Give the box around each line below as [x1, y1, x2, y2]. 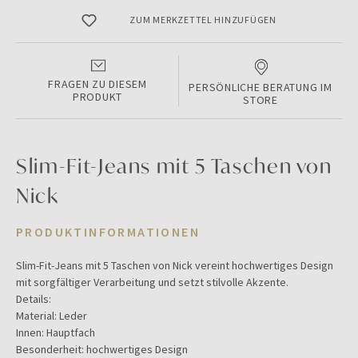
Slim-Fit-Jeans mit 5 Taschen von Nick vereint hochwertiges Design [16, 258, 333, 272]
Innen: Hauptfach [16, 325, 95, 340]
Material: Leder [16, 308, 87, 323]
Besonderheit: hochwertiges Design [16, 342, 188, 356]
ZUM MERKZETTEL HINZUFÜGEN [129, 14, 276, 26]
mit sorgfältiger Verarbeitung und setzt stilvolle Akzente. [16, 275, 288, 289]
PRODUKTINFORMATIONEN [16, 224, 200, 240]
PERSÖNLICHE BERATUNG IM [189, 80, 332, 94]
